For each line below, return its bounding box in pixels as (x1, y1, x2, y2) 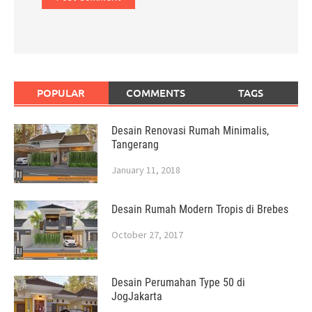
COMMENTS (126, 85, 186, 100)
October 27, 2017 (111, 228, 183, 241)
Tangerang (111, 137, 159, 151)
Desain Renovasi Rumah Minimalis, (111, 123, 269, 137)
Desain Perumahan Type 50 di (111, 275, 245, 289)
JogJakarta (111, 289, 162, 303)
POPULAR (37, 85, 86, 100)
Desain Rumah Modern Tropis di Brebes (111, 202, 288, 216)
